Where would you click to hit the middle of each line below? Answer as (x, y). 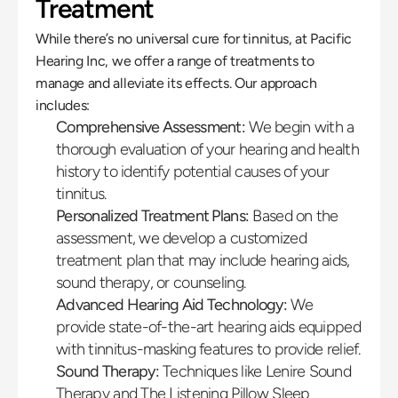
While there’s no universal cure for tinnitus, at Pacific (194, 39)
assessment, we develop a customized (181, 238)
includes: (63, 105)
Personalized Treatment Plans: (153, 216)
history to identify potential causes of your (193, 171)
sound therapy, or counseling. (151, 283)
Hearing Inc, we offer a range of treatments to (175, 61)
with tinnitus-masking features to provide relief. (208, 349)
